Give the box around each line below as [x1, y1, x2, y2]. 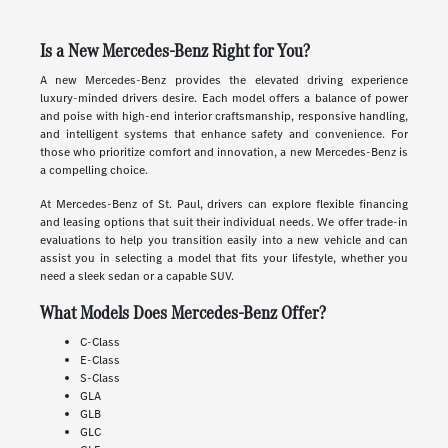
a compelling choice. [39, 162, 148, 179]
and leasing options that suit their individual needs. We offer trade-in [39, 214, 409, 231]
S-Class [79, 370, 120, 387]
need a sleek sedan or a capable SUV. [39, 268, 234, 285]
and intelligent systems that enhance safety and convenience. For [39, 126, 409, 143]
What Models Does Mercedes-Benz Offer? [39, 299, 326, 327]
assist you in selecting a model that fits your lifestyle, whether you [39, 250, 409, 267]
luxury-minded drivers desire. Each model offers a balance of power [39, 90, 409, 107]
